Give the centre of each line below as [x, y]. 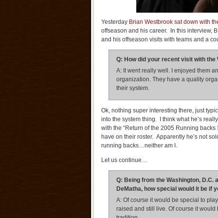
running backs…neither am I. [139, 145]
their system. [133, 88]
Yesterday [114, 22]
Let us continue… [124, 160]
